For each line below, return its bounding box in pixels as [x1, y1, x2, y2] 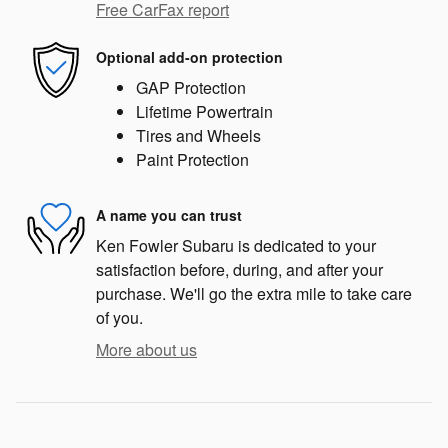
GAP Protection [136, 76, 246, 100]
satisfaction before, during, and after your [96, 258, 383, 282]
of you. [96, 306, 143, 330]
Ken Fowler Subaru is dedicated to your [96, 234, 376, 258]
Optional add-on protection [96, 46, 283, 67]
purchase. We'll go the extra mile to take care [96, 282, 412, 306]
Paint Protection [136, 148, 249, 172]
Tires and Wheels [136, 124, 261, 148]
